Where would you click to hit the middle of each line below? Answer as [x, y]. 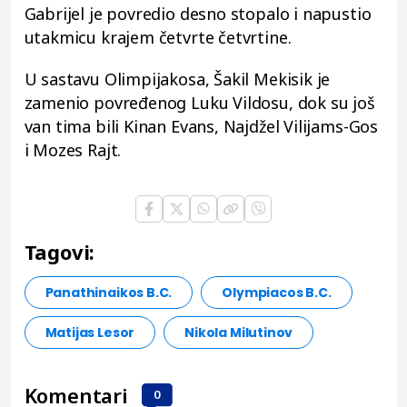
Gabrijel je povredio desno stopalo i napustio [198, 13]
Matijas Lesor [90, 332]
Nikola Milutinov [239, 332]
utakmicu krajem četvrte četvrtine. [158, 37]
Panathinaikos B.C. [109, 292]
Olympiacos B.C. [277, 292]
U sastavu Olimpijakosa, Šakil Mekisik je [177, 79]
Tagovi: [60, 251]
